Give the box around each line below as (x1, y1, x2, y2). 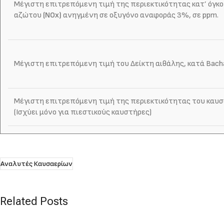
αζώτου (14, 10, 43, 20)
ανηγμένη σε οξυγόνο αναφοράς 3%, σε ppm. (61, 10, 218, 20)
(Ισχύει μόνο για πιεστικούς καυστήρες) (14, 107, 151, 117)
